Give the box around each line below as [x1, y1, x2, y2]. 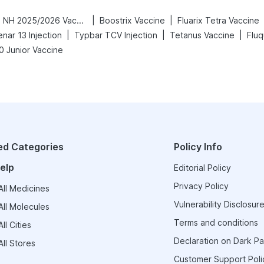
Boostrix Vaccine [100, 15, 165, 25]
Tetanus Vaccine [170, 30, 235, 40]
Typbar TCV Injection [74, 30, 157, 40]
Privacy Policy [173, 181, 229, 191]
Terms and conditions [173, 217, 258, 227]
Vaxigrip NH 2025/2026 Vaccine [77, 15, 84, 25]
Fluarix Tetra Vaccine [177, 15, 259, 25]
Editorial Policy [173, 163, 231, 173]
